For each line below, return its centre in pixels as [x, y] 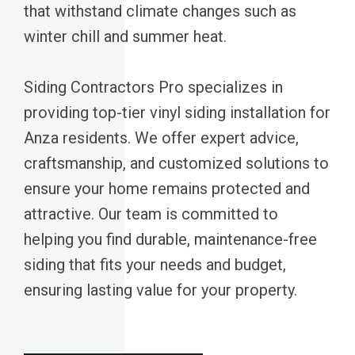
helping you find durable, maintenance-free [170, 239]
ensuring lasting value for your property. [160, 290]
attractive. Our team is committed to [151, 214]
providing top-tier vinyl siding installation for [177, 112]
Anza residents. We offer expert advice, [161, 137]
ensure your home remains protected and [167, 188]
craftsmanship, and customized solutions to [176, 163]
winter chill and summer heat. [125, 36]
